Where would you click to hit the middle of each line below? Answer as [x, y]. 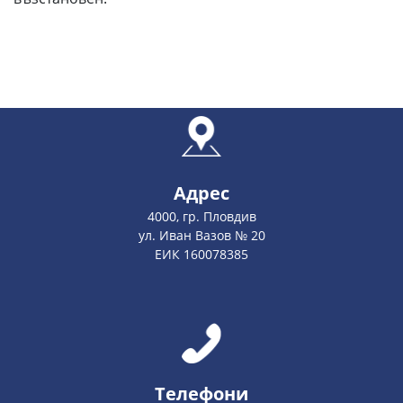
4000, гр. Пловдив [201, 216]
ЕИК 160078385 [201, 254]
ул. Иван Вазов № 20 [201, 235]
